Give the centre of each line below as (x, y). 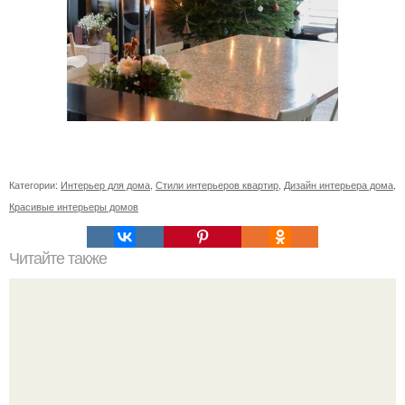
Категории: (35, 185)
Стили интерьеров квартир (217, 185)
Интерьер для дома (105, 185)
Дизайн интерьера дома (339, 185)
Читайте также (58, 259)
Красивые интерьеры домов (74, 207)
